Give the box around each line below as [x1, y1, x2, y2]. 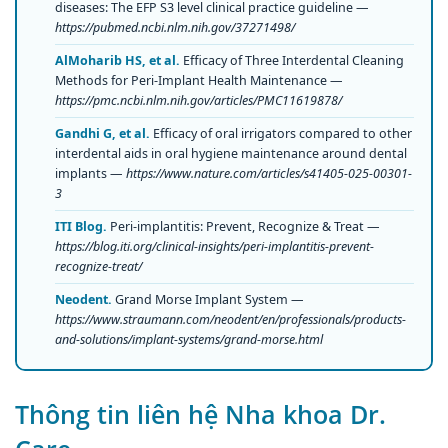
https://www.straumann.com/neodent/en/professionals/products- [54, 310, 406, 328]
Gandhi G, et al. [54, 124, 150, 142]
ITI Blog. [54, 217, 107, 235]
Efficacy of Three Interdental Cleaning [179, 51, 404, 69]
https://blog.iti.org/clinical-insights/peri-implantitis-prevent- [54, 237, 374, 255]
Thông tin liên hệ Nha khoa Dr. [15, 396, 386, 431]
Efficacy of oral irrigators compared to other [149, 124, 412, 142]
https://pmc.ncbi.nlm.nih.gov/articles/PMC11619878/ [54, 91, 342, 109]
